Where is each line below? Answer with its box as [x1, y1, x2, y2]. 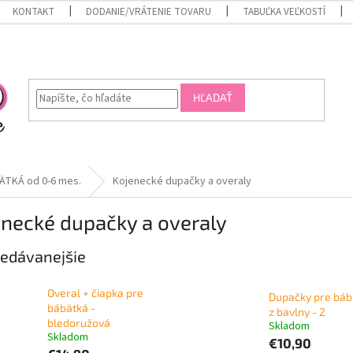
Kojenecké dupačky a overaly [113, 173, 251, 189]
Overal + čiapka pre [47, 286, 143, 300]
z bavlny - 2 [268, 305, 325, 319]
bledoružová [47, 316, 110, 330]
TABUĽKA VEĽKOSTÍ [243, 5, 326, 19]
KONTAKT [13, 5, 55, 19]
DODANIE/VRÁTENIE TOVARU [86, 5, 212, 19]
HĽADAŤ [193, 91, 233, 105]
